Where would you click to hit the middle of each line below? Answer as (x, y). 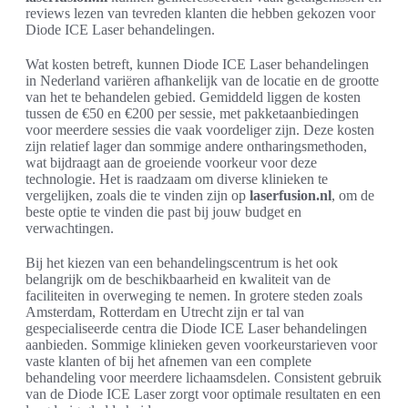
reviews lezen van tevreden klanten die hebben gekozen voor (200, 13)
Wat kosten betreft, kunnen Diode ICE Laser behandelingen (197, 64)
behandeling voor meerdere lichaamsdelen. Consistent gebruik (204, 377)
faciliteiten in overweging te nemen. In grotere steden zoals (194, 295)
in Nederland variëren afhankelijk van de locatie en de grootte (202, 80)
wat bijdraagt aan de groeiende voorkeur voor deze (171, 162)
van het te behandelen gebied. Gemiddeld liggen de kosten (193, 97)
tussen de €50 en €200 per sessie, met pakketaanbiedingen (192, 113)
